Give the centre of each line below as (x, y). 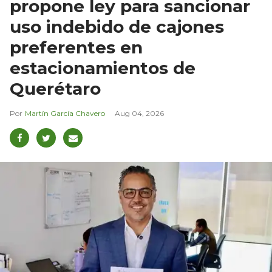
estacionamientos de (103, 68)
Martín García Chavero (65, 114)
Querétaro (55, 89)
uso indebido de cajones (117, 27)
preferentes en (76, 48)
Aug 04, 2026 (139, 114)
